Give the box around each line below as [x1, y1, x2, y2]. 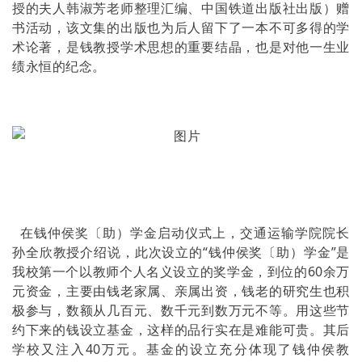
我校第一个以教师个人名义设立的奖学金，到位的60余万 [12, 263, 350, 280]
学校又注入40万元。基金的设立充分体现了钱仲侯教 [12, 340, 350, 358]
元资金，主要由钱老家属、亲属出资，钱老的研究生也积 [12, 282, 350, 300]
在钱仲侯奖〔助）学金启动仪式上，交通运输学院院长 [12, 224, 350, 242]
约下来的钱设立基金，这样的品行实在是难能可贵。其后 [12, 321, 350, 339]
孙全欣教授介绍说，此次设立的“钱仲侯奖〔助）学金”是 [12, 243, 350, 261]
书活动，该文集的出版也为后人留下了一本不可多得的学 [12, 19, 350, 36]
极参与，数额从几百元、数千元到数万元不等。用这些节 [12, 301, 350, 319]
